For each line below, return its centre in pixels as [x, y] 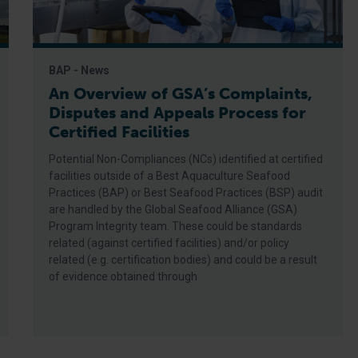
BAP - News [80, 70]
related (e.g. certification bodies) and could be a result [183, 260]
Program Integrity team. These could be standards [176, 226]
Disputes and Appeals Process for [178, 113]
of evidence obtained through [123, 276]
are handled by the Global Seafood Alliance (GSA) [173, 209]
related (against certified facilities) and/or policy [169, 243]
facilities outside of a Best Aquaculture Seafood [170, 176]
